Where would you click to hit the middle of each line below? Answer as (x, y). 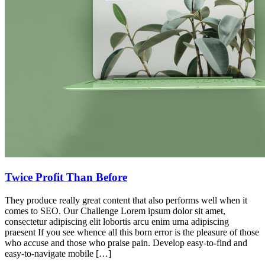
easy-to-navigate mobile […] (58, 253)
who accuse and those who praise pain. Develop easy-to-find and (126, 243)
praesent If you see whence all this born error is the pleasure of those (132, 232)
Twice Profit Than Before (66, 177)
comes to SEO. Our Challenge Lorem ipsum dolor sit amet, (115, 211)
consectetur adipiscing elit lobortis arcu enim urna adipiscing (117, 221)
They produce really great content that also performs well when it (126, 200)
